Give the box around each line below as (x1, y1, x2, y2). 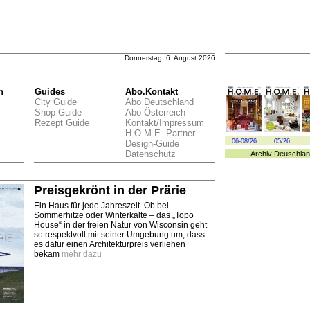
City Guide (35, 97, 77, 107)
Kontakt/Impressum (125, 118, 204, 128)
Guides (35, 86, 65, 97)
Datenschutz (125, 149, 176, 159)
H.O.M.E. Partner (125, 128, 195, 138)
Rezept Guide (35, 118, 89, 128)
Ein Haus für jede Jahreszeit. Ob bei (34, 201, 169, 210)
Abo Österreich (125, 107, 185, 118)
